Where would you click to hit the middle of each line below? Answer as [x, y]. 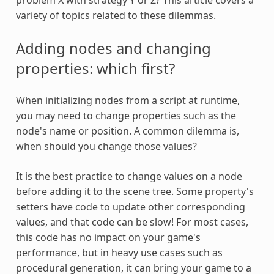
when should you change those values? [106, 146]
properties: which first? [95, 68]
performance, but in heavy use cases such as [119, 252]
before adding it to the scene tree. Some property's [135, 191]
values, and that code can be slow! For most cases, [132, 222]
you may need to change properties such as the [126, 115]
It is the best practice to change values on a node [129, 176]
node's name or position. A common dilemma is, [127, 131]
